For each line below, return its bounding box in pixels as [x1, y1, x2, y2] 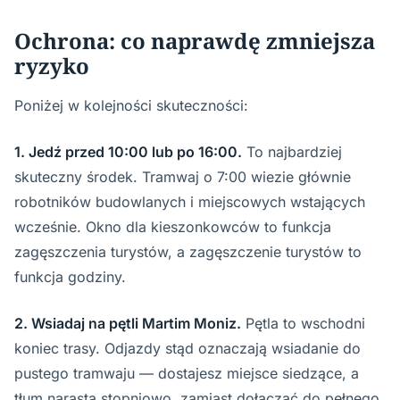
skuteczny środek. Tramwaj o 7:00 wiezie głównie [14, 168, 351, 186]
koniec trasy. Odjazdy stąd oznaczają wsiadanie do [14, 339, 361, 357]
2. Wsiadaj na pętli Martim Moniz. [14, 314, 241, 332]
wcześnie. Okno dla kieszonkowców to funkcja [14, 218, 331, 236]
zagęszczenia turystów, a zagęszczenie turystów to [14, 243, 362, 261]
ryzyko [14, 51, 89, 80]
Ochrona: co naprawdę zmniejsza [14, 26, 375, 55]
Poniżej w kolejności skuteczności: [14, 96, 248, 114]
